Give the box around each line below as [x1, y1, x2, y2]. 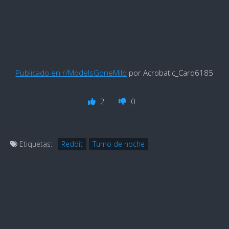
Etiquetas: [17, 139, 52, 149]
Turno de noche [93, 139, 145, 149]
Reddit [61, 139, 83, 149]
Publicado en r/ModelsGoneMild [15, 67, 127, 78]
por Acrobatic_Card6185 [127, 67, 214, 78]
